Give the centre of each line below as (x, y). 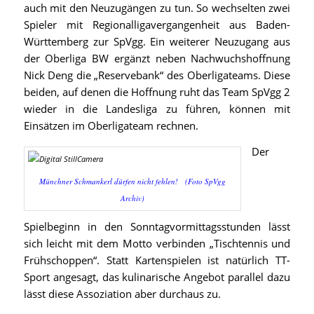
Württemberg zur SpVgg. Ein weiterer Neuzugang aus (157, 42)
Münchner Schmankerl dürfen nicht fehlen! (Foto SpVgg (132, 181)
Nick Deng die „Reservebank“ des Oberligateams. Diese (157, 75)
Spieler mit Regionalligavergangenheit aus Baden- (157, 25)
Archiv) (132, 198)
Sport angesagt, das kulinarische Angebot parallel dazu (157, 277)
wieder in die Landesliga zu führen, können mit (157, 109)
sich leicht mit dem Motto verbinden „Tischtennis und (157, 243)
